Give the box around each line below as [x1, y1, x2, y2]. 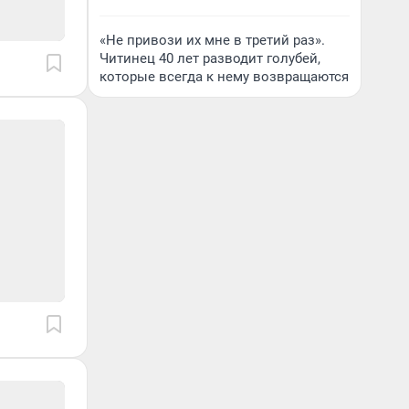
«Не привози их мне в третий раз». [100, 32, 325, 48]
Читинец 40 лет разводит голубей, [100, 50, 320, 67]
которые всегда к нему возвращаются [100, 68, 349, 85]
